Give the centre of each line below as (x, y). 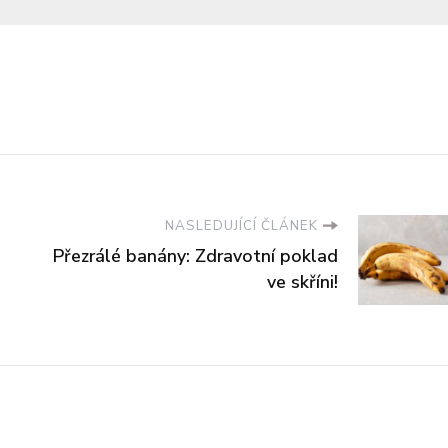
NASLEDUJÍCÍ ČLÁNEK (241, 225)
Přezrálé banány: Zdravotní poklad (195, 255)
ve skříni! (302, 281)
